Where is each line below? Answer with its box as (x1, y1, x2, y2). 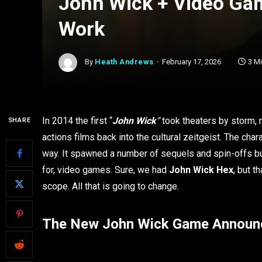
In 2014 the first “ (42, 115, 112, 126)
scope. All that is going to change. (42, 181, 179, 192)
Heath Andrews (95, 57, 154, 67)
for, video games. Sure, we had (42, 164, 169, 175)
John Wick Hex (169, 164, 233, 175)
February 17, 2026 (161, 57, 221, 67)
